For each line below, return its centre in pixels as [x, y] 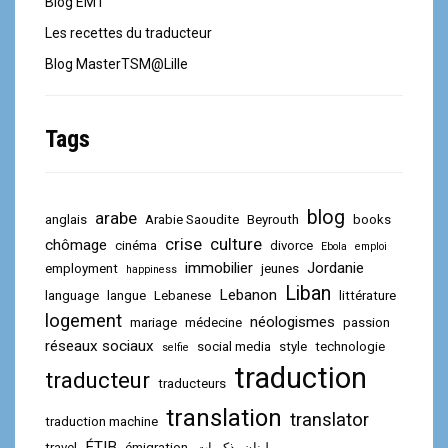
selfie [175, 347]
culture [236, 243]
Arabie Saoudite [192, 219]
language [72, 295]
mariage [153, 322]
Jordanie [335, 267]
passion [366, 322]
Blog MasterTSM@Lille [116, 63]
